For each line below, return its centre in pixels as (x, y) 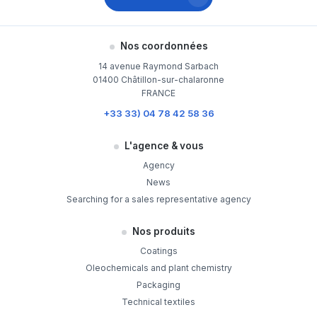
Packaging (158, 284)
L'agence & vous (164, 146)
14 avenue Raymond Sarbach (158, 66)
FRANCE (158, 93)
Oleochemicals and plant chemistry (158, 267)
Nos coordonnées (164, 46)
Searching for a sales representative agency (158, 199)
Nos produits (164, 232)
